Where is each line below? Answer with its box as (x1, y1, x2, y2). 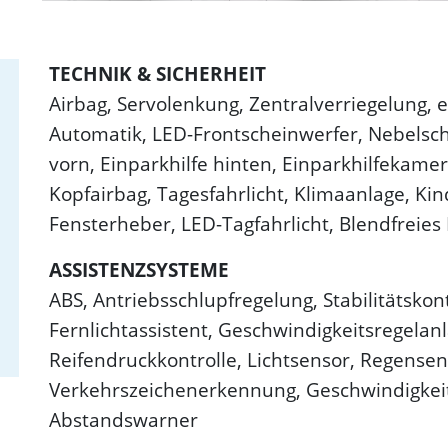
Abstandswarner (49, 406, 198, 434)
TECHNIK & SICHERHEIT (49, 60, 266, 88)
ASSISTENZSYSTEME (49, 256, 229, 284)
